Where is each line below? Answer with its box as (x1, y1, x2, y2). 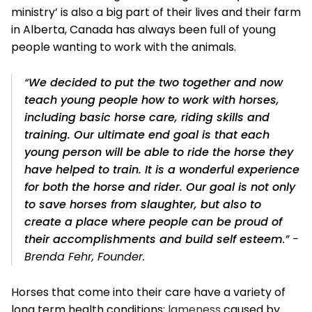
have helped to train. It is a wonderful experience (24, 161, 299, 178)
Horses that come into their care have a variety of (11, 283, 286, 300)
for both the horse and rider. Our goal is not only (24, 178, 295, 195)
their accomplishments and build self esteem (24, 231, 283, 247)
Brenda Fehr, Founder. (24, 248, 145, 265)
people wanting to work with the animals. (11, 38, 236, 55)
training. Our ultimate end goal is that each (24, 126, 270, 143)
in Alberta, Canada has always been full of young (11, 21, 276, 38)
